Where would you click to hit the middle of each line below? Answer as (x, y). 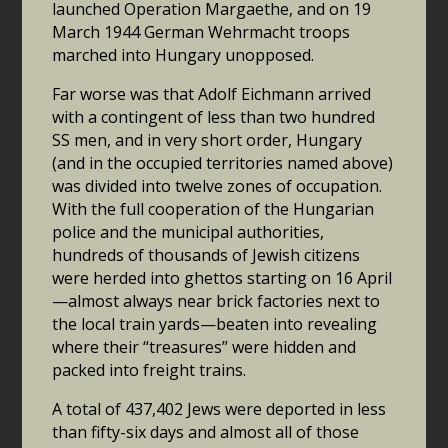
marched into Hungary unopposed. (183, 55)
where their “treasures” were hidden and (204, 347)
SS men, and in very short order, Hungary (207, 140)
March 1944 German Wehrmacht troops (201, 32)
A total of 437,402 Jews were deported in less (219, 409)
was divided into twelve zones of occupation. (217, 186)
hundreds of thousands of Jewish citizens (206, 255)
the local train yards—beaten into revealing (215, 324)
